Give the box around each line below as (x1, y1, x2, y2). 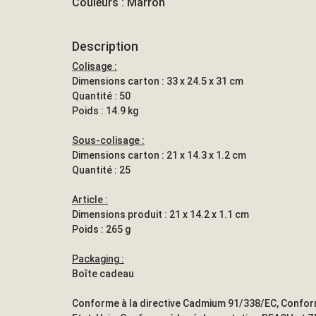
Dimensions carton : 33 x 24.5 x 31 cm (72, 75, 243, 87)
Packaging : (72, 253, 124, 265)
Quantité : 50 (72, 90, 130, 102)
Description (72, 38, 138, 54)
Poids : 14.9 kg (72, 104, 138, 116)
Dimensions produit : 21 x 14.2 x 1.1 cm (72, 208, 249, 220)
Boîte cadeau (72, 267, 134, 279)
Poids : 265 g (72, 223, 130, 235)
